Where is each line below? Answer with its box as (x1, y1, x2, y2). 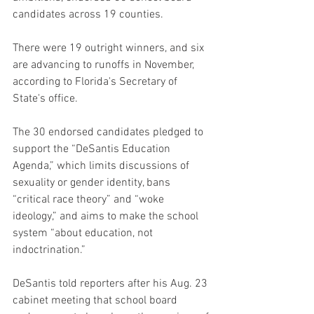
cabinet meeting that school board (13, 293, 180, 308)
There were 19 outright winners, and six (13, 41, 207, 55)
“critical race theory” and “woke (13, 192, 167, 207)
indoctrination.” (13, 243, 86, 257)
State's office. (13, 91, 78, 106)
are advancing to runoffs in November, (13, 57, 197, 72)
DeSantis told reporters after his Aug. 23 (13, 276, 210, 291)
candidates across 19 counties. (13, 7, 163, 22)
